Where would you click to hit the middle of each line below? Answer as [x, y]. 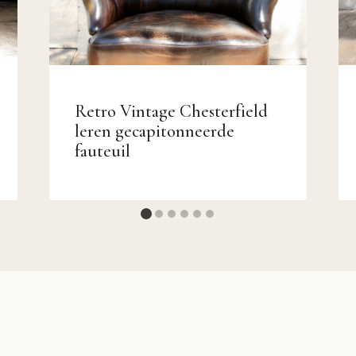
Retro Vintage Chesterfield [171, 111]
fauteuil [102, 151]
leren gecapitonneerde [154, 131]
